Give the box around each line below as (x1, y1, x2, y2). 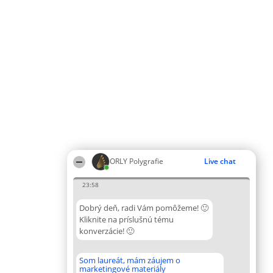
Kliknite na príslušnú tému (79, 214, 174, 225)
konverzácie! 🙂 (79, 225, 134, 236)
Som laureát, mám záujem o (79, 255, 180, 266)
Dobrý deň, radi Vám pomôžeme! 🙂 (79, 202, 208, 213)
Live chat (204, 156, 236, 166)
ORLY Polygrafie (110, 156, 163, 166)
